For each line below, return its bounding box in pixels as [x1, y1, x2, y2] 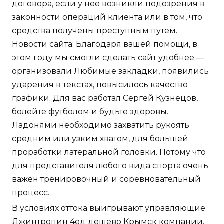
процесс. [12, 188, 49, 198]
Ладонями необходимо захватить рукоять [12, 120, 189, 130]
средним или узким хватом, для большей [12, 134, 188, 144]
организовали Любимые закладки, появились [12, 66, 209, 76]
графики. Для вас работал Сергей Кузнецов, [12, 93, 198, 103]
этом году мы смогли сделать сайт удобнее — [12, 53, 204, 63]
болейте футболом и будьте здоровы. [12, 107, 168, 117]
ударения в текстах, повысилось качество [12, 80, 188, 90]
